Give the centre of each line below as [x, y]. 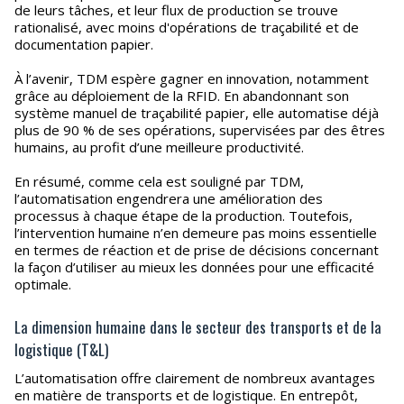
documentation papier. [84, 44]
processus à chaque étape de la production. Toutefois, [184, 216]
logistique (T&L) [61, 349]
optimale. [43, 284]
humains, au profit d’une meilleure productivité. [159, 147]
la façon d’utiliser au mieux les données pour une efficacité [194, 267]
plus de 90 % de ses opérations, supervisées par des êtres [200, 130]
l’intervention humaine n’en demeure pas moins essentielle [196, 233]
